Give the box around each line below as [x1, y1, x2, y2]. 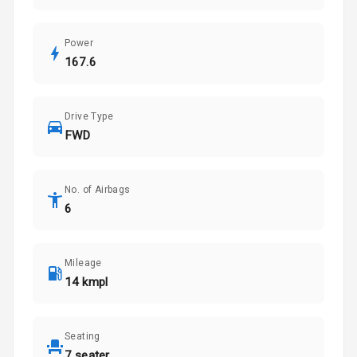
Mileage [65, 257, 102, 269]
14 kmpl [65, 275, 108, 290]
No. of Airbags [65, 184, 131, 196]
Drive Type [65, 111, 113, 123]
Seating [65, 331, 100, 343]
